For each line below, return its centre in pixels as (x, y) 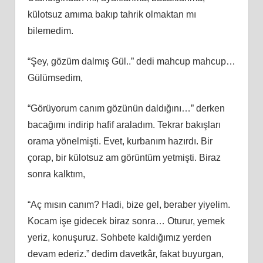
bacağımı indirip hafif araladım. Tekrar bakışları (124, 124)
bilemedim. (50, 31)
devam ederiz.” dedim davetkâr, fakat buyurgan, (125, 254)
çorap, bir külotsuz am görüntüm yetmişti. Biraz (124, 157)
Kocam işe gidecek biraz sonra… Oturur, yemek (126, 221)
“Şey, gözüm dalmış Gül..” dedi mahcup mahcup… (131, 61)
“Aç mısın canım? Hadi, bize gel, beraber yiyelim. (129, 204)
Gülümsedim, (55, 77)
